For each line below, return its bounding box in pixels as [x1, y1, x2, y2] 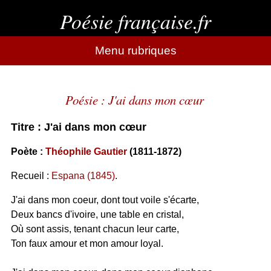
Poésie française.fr [60, 7, 211, 34]
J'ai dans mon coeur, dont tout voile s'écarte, [10, 195, 199, 205]
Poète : [10, 146, 45, 157]
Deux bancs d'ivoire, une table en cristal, [10, 209, 184, 220]
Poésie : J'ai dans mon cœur [65, 91, 204, 108]
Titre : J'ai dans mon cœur [10, 121, 146, 133]
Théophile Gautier [45, 146, 127, 157]
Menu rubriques [94, 44, 177, 57]
